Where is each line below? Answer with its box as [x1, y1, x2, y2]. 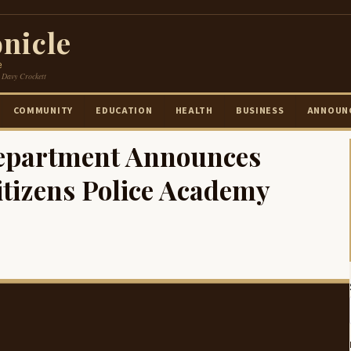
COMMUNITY [13, 104, 74, 118]
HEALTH [175, 104, 213, 118]
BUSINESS [235, 104, 284, 118]
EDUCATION [96, 104, 153, 118]
